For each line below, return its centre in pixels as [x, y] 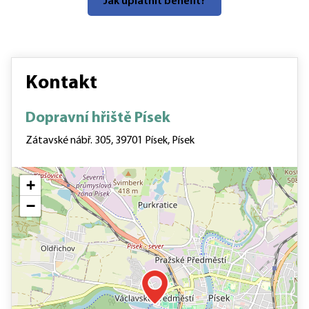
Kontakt [61, 83]
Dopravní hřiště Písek [98, 118]
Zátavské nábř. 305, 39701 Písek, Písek [110, 141]
